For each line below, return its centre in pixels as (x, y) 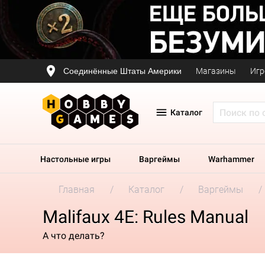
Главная (77, 190)
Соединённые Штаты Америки (122, 71)
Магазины (216, 71)
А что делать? (75, 235)
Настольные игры (75, 159)
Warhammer (231, 159)
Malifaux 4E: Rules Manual (146, 217)
